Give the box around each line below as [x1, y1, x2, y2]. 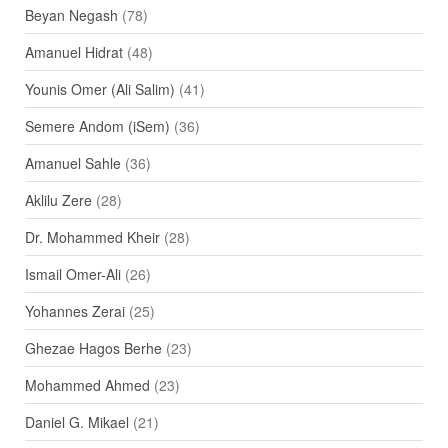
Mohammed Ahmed [24, 375, 150, 396]
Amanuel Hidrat [24, 42, 123, 63]
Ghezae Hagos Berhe [24, 338, 162, 359]
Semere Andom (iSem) [24, 116, 170, 137]
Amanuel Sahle [24, 153, 121, 174]
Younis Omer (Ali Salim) [24, 79, 175, 100]
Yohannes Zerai [24, 301, 125, 322]
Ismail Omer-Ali [24, 264, 121, 285]
